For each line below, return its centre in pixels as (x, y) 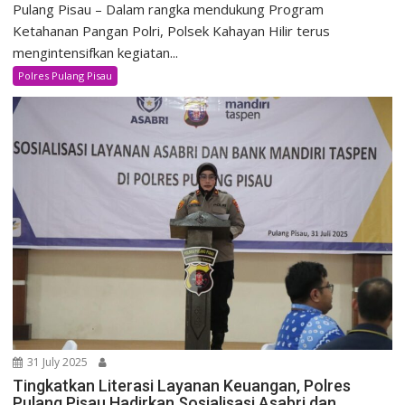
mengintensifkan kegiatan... (96, 53)
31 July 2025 (57, 362)
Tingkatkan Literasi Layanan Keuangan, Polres (182, 385)
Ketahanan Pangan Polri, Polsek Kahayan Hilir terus (172, 31)
